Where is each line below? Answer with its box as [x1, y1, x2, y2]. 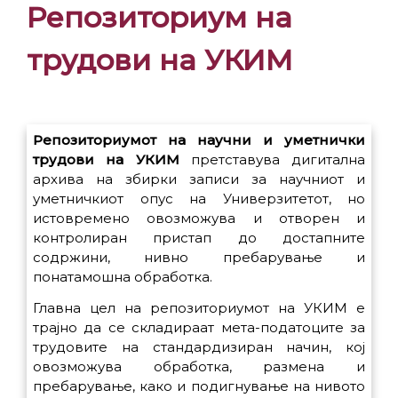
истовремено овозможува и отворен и [33, 210, 365, 227]
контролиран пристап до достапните [33, 229, 365, 247]
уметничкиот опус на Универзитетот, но [33, 190, 365, 208]
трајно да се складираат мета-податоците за [33, 318, 365, 336]
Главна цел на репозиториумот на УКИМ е [33, 298, 365, 316]
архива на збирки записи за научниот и [33, 171, 365, 188]
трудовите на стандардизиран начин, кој [33, 338, 365, 355]
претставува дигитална [179, 151, 365, 169]
